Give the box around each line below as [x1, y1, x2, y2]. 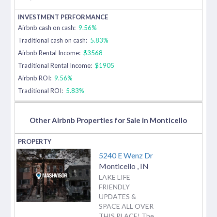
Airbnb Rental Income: [18, 48, 82, 57]
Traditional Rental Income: [18, 61, 93, 69]
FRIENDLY [99, 182, 130, 191]
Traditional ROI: [18, 86, 63, 94]
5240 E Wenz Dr [99, 150, 153, 160]
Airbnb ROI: [18, 74, 53, 82]
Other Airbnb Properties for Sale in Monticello [30, 115, 187, 124]
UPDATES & [99, 192, 136, 201]
